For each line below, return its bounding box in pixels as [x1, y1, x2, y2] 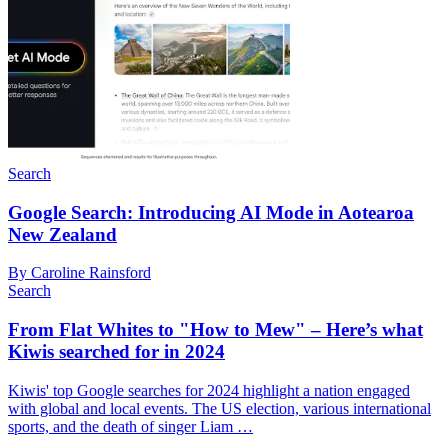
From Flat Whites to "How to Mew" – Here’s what [8, 319, 423, 341]
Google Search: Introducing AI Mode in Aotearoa [8, 201, 414, 223]
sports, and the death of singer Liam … [8, 417, 253, 435]
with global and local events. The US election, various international [8, 399, 431, 417]
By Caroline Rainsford [8, 264, 151, 282]
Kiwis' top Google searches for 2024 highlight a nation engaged [8, 381, 410, 399]
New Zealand [8, 223, 117, 245]
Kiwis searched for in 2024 [8, 341, 225, 363]
